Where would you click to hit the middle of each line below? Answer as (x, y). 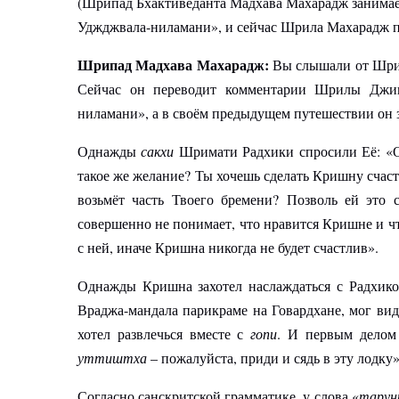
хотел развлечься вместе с (164, 334)
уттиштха (112, 358)
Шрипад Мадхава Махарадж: (173, 65)
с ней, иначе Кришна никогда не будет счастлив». (228, 248)
